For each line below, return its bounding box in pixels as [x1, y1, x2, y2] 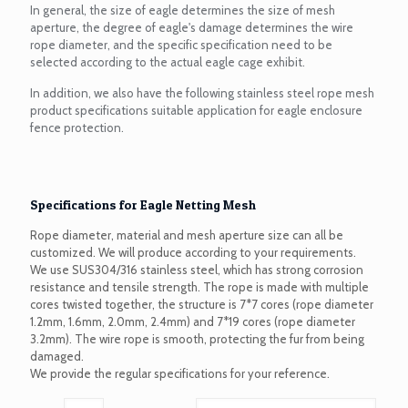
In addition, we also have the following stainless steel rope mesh [30, 85, 374, 100]
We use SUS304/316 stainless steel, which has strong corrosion [30, 261, 363, 277]
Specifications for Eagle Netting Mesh [30, 196, 256, 212]
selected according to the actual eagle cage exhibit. [30, 54, 305, 69]
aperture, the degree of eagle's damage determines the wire [30, 19, 353, 35]
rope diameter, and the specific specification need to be [30, 36, 332, 52]
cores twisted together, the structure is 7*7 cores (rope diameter [30, 296, 373, 311]
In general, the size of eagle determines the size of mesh [30, 2, 335, 17]
